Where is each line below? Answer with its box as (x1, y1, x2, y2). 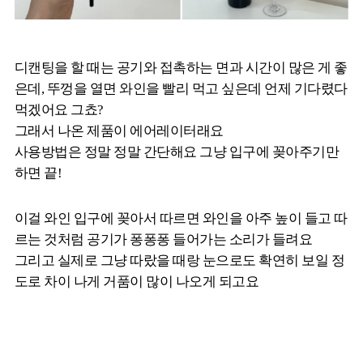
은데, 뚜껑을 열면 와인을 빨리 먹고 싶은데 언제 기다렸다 (15, 80, 348, 96)
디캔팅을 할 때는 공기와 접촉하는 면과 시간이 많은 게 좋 (15, 59, 348, 75)
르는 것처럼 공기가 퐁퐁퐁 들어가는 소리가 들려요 (15, 231, 313, 247)
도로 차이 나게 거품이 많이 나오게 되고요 (15, 273, 259, 289)
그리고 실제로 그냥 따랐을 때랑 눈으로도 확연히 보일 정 (15, 252, 345, 268)
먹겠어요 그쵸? (15, 101, 104, 117)
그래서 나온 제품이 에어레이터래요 (15, 122, 224, 139)
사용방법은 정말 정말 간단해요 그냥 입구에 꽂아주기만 (15, 143, 340, 160)
